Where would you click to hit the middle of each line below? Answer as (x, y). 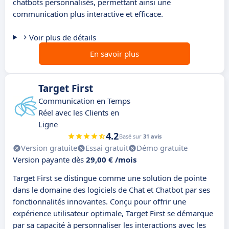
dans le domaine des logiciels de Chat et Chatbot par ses (111, 190)
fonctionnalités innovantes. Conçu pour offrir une (99, 202)
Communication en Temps (84, 101)
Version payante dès (49, 160)
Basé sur (131, 136)
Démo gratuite (162, 148)
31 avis (152, 136)
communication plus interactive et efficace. (88, 14)
